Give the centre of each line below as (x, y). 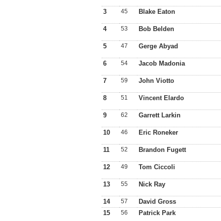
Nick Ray (152, 184)
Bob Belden (156, 29)
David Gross (157, 202)
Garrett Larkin (160, 115)
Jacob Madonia (162, 63)
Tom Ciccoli (157, 167)
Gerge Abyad (158, 46)
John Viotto (156, 81)
